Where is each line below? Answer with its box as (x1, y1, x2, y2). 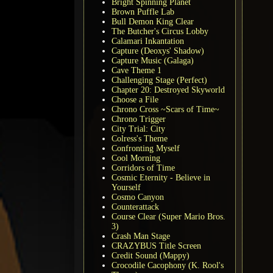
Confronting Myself (112, 143, 180, 153)
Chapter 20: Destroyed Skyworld (112, 85, 225, 94)
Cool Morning (112, 153, 160, 163)
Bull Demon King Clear (112, 16, 194, 26)
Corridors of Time (112, 163, 175, 172)
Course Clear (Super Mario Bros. (112, 211, 225, 221)
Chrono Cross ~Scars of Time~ (112, 104, 219, 114)
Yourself (112, 182, 141, 192)
